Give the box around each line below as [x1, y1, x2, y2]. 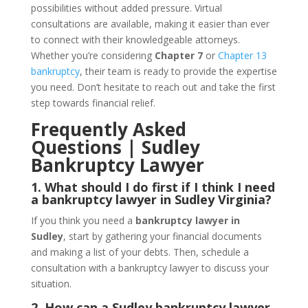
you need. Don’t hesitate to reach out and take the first [30, 80, 276, 93]
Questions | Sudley [30, 135, 200, 159]
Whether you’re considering [30, 49, 155, 62]
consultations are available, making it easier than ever [30, 17, 269, 30]
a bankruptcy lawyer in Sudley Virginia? [30, 191, 272, 208]
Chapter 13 [214, 49, 267, 62]
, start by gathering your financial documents [63, 230, 262, 243]
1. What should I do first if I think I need [30, 179, 275, 195]
